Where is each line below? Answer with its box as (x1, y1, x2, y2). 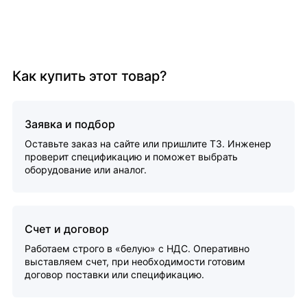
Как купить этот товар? (12, 68, 167, 84)
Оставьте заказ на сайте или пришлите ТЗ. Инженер (25, 138, 271, 149)
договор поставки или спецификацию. (25, 269, 204, 280)
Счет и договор (25, 222, 109, 236)
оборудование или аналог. (25, 164, 147, 175)
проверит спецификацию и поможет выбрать (25, 151, 238, 162)
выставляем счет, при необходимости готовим (25, 256, 245, 267)
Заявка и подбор (25, 117, 115, 131)
